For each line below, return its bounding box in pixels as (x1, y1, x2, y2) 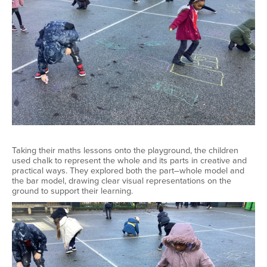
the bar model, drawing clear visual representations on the (12, 176, 231, 186)
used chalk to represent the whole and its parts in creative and (12, 156, 247, 166)
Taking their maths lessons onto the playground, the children (12, 145, 238, 156)
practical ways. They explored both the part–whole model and (12, 166, 244, 176)
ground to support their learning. (12, 186, 133, 196)
